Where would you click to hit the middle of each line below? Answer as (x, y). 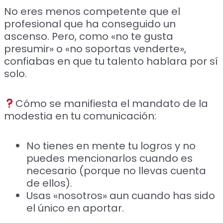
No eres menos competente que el (92, 11)
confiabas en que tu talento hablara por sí (111, 61)
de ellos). (50, 183)
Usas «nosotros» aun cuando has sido (121, 195)
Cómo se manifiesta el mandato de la (111, 103)
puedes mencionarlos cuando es (110, 158)
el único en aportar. (75, 208)
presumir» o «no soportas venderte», (95, 49)
